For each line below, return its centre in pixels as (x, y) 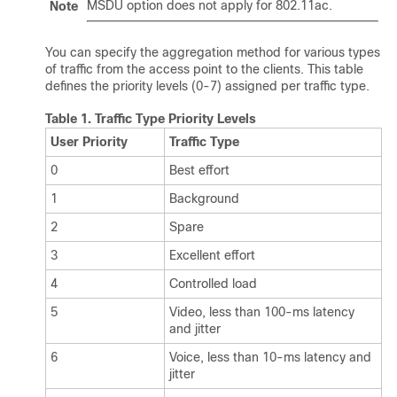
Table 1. (70, 119)
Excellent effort (212, 255)
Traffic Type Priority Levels (175, 119)
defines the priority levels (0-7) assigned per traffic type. (207, 86)
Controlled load (213, 284)
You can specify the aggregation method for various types (213, 52)
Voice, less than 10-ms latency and (270, 357)
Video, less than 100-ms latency (262, 312)
